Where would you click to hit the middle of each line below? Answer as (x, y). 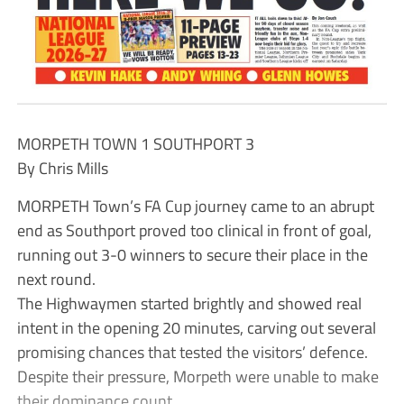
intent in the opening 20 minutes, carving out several (196, 327)
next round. (56, 278)
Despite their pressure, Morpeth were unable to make (197, 376)
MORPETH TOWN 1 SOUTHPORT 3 (135, 143)
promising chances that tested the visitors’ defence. (192, 351)
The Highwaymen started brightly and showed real (189, 303)
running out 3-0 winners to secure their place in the (192, 254)
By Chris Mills (62, 167)
